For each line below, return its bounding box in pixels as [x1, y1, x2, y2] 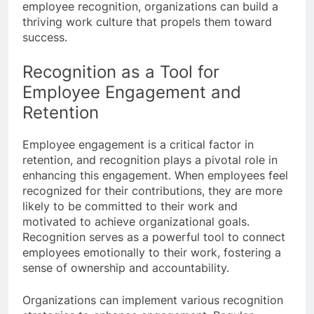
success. [22, 29, 67, 44]
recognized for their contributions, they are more [22, 183, 282, 198]
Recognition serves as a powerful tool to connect [22, 229, 285, 244]
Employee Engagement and [22, 81, 241, 102]
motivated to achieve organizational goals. [22, 214, 250, 228]
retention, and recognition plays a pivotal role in [22, 152, 278, 167]
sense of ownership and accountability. [22, 260, 229, 275]
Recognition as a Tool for [22, 61, 219, 82]
